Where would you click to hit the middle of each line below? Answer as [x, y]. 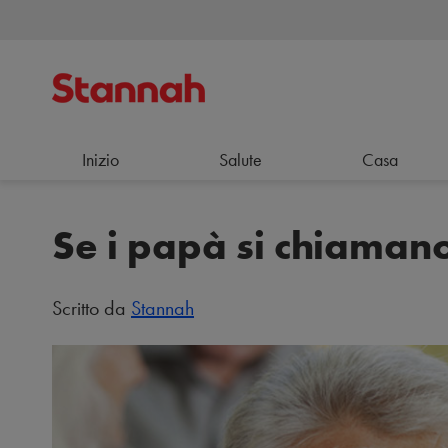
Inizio [100, 159]
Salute [240, 159]
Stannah [162, 308]
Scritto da [91, 308]
